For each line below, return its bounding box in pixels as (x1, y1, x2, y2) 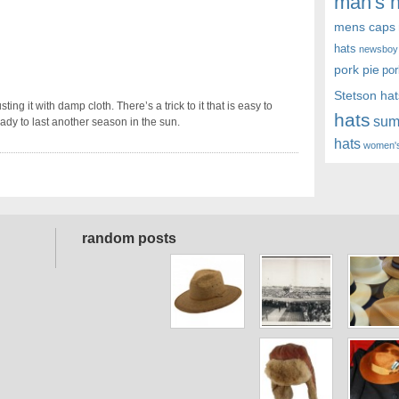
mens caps (334, 20, 396, 35)
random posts (82, 230, 177, 246)
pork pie (334, 63, 380, 77)
